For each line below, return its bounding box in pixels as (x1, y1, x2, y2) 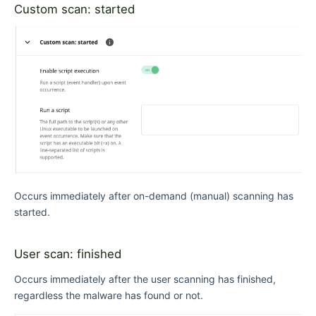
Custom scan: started (14, 1, 135, 16)
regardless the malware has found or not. (14, 289, 203, 302)
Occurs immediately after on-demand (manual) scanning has (14, 190, 293, 202)
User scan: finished (14, 247, 121, 262)
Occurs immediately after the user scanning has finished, (14, 273, 276, 286)
